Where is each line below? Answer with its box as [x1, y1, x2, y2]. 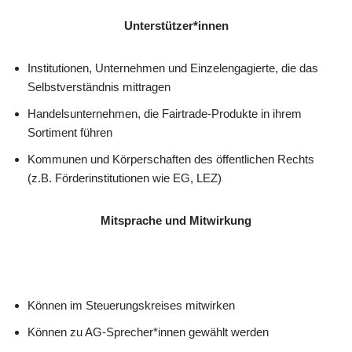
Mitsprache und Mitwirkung [101, 214, 251, 227]
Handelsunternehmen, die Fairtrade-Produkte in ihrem [27, 107, 302, 120]
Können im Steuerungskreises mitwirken [27, 299, 235, 312]
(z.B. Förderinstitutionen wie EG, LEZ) [27, 171, 222, 185]
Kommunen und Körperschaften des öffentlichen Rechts [27, 152, 314, 166]
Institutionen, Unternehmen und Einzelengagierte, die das [27, 61, 318, 75]
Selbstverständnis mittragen [27, 80, 170, 93]
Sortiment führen [27, 126, 112, 139]
